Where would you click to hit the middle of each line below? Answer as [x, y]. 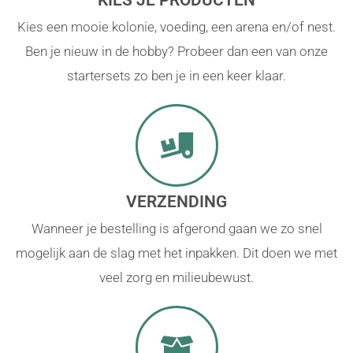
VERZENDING [176, 201]
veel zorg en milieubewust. [176, 277]
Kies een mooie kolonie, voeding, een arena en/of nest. [176, 26]
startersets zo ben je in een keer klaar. [176, 75]
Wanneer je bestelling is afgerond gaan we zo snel [176, 228]
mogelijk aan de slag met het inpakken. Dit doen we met [176, 253]
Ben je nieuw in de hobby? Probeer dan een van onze [176, 51]
